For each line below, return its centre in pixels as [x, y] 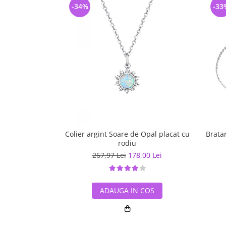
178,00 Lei [145, 155]
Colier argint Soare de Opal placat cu [127, 134]
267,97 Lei [109, 155]
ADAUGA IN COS [127, 190]
